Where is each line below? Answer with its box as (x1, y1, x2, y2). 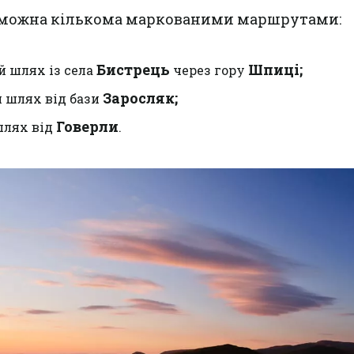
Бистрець (96, 60, 170, 79)
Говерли (56, 117, 119, 136)
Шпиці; (248, 60, 303, 79)
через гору (170, 62, 248, 78)
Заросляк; (103, 88, 178, 107)
